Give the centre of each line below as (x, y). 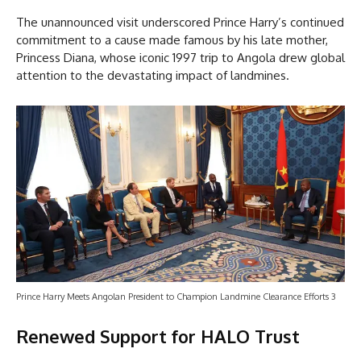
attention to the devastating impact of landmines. (153, 75)
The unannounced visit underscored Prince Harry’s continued (180, 22)
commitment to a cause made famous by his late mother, (172, 39)
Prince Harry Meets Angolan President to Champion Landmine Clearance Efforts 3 (176, 297)
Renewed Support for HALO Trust (158, 336)
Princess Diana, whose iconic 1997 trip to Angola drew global (180, 57)
